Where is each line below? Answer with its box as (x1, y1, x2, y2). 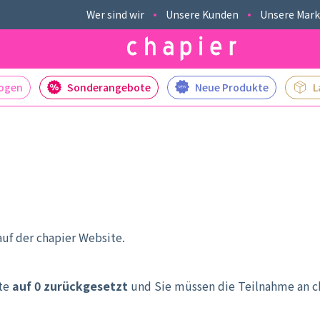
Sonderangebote (67, 80, 151, 95)
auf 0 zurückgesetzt (12, 277, 128, 294)
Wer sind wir (86, 7, 144, 21)
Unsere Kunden (166, 7, 239, 21)
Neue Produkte (195, 80, 269, 95)
